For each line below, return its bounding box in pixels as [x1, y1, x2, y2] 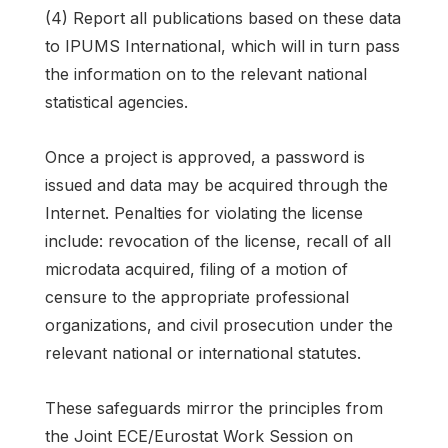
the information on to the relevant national [45, 63, 367, 84]
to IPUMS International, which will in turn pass [45, 35, 400, 56]
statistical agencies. [45, 91, 188, 112]
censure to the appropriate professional [45, 287, 349, 308]
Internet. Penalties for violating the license [45, 203, 363, 224]
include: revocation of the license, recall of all [45, 231, 391, 252]
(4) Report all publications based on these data [45, 7, 401, 28]
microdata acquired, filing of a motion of [45, 259, 348, 280]
